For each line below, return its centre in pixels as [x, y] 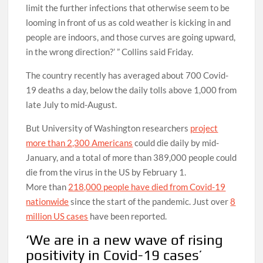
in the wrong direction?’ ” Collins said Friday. [110, 51]
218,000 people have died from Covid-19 [147, 186]
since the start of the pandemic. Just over [150, 201]
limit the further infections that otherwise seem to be [128, 7]
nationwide [48, 201]
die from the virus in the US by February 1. [106, 172]
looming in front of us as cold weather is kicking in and [129, 22]
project [204, 128]
